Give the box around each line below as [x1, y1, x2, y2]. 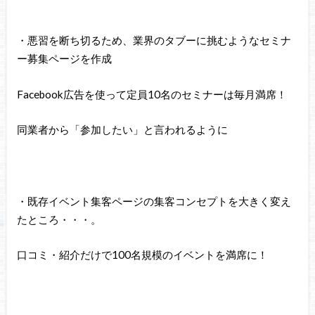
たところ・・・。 [16, 212, 101, 226]
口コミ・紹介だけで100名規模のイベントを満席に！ [16, 248, 268, 262]
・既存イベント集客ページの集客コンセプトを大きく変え [16, 194, 291, 207]
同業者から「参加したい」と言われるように [16, 123, 228, 136]
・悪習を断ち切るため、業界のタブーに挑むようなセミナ [16, 34, 291, 47]
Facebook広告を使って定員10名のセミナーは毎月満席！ [16, 87, 287, 101]
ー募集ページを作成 [16, 52, 112, 65]
